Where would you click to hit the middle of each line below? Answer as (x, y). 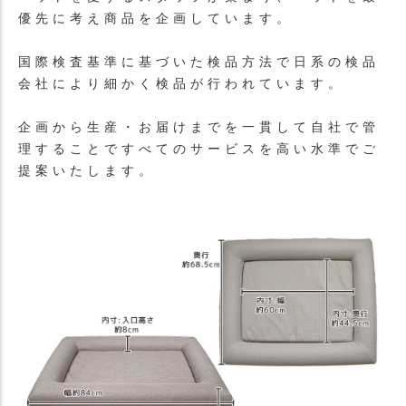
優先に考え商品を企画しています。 (156, 19)
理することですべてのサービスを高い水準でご (199, 150)
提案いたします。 (87, 171)
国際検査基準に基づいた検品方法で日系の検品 (199, 63)
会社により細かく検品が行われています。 (182, 84)
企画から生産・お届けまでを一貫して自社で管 (199, 128)
